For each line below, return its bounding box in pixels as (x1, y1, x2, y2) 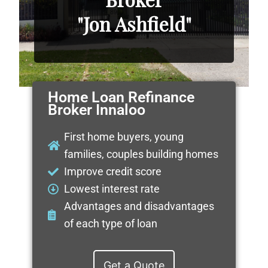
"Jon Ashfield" (77, 10, 191, 36)
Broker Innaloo (47, 101, 145, 119)
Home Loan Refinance (47, 89, 194, 106)
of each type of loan (64, 217, 158, 230)
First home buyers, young (64, 130, 184, 144)
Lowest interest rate (64, 182, 160, 196)
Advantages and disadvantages (64, 200, 215, 213)
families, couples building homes (64, 148, 219, 161)
